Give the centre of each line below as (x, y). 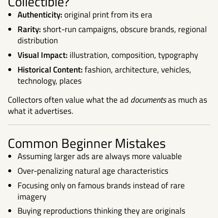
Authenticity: (40, 15)
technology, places (50, 81)
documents (148, 100)
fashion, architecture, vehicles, (137, 69)
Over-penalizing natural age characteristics (93, 171)
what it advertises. (41, 111)
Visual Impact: (43, 55)
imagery (32, 196)
